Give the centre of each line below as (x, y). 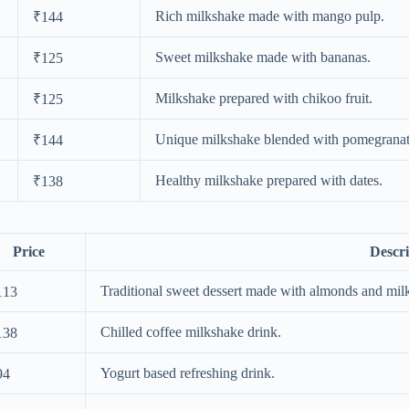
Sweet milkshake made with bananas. (263, 58)
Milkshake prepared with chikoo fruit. (264, 99)
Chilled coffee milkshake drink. (191, 331)
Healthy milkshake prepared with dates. (269, 181)
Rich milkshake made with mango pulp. (270, 16)
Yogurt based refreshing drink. (188, 372)
